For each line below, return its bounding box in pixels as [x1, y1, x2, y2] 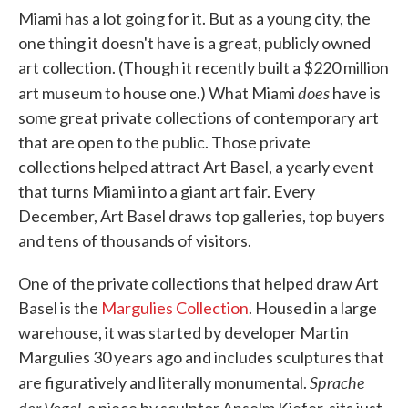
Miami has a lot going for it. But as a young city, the [18, 8, 371, 28]
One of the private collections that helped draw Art [18, 273, 379, 293]
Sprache [310, 371, 365, 393]
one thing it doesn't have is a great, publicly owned [18, 33, 371, 53]
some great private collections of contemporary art [18, 107, 379, 127]
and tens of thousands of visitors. [18, 230, 251, 250]
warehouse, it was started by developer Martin [18, 322, 349, 342]
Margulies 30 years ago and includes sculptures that [18, 347, 384, 367]
